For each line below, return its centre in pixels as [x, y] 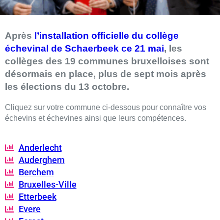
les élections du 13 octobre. [68, 86]
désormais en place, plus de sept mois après [106, 74]
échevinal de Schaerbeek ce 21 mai [84, 48]
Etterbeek [37, 197]
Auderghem [41, 160]
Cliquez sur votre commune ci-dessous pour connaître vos [106, 108]
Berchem [36, 172]
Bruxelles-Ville [47, 185]
